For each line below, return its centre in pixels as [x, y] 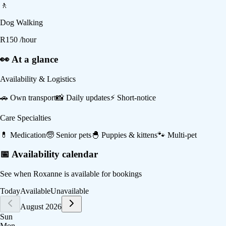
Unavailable [70, 191]
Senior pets [74, 135]
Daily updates [88, 97]
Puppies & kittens [129, 135]
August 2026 [41, 207]
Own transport [33, 97]
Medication [28, 135]
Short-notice [136, 97]
